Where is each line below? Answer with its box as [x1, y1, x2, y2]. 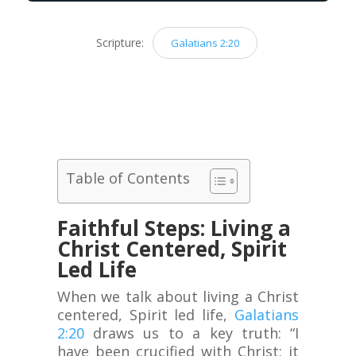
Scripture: [95, 34, 147, 50]
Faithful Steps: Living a [56, 213, 291, 242]
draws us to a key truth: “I [83, 323, 300, 342]
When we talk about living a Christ [56, 286, 300, 306]
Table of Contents [65, 168, 190, 188]
